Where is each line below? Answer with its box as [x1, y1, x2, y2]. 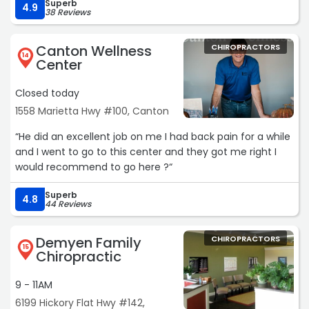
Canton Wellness [36, 41, 152, 61]
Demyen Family [36, 233, 141, 253]
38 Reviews [45, 6, 90, 19]
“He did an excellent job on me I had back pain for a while [15, 130, 290, 144]
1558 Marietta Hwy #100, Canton [15, 104, 169, 119]
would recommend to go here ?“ [15, 160, 172, 175]
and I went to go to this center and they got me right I [15, 145, 277, 159]
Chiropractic [36, 247, 121, 267]
